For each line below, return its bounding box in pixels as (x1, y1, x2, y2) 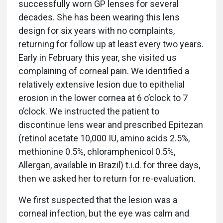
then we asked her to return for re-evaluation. (18, 173, 196, 184)
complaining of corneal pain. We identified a (18, 66, 189, 77)
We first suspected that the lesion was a (18, 195, 177, 206)
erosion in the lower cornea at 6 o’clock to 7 (18, 93, 188, 104)
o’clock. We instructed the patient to (18, 106, 159, 117)
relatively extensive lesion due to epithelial (18, 79, 185, 90)
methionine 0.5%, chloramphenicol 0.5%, (18, 146, 175, 157)
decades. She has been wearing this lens (18, 12, 180, 23)
